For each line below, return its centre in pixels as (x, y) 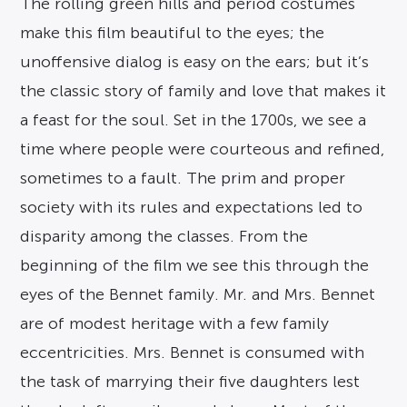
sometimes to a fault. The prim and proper (183, 178)
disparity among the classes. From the (164, 236)
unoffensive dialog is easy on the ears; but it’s (195, 62)
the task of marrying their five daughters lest (190, 382)
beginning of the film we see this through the (195, 265)
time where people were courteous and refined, (203, 149)
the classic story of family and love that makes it (203, 91)
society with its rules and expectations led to (192, 207)
